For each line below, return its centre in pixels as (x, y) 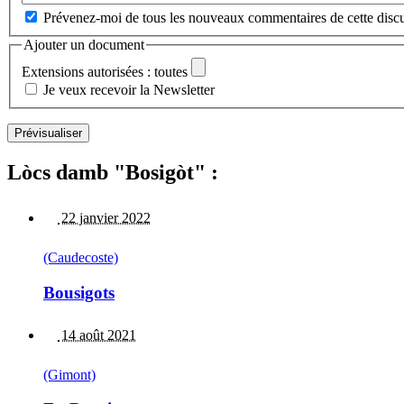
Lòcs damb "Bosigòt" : (113, 173)
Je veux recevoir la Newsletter (129, 90)
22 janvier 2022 (104, 218)
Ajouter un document (84, 44)
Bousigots (79, 292)
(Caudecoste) (81, 258)
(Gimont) (69, 374)
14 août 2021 (97, 335)
